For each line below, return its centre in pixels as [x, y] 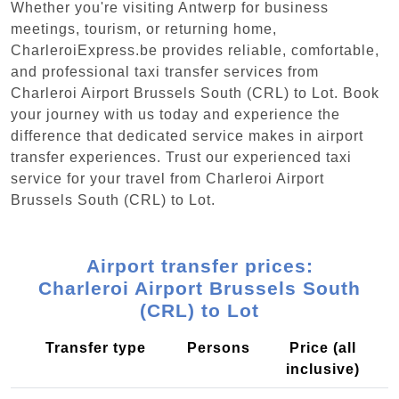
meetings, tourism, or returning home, [144, 28]
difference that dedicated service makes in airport [187, 135]
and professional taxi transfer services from [165, 71]
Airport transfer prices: [199, 265]
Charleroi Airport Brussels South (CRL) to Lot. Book [195, 93]
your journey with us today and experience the [175, 114]
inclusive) [323, 369]
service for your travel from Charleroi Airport [167, 178]
